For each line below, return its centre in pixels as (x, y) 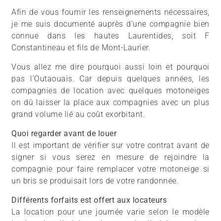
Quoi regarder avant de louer (64, 134)
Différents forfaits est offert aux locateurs (89, 200)
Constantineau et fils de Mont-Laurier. (81, 48)
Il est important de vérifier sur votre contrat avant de (110, 146)
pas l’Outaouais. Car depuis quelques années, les (110, 79)
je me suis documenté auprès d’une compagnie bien (110, 24)
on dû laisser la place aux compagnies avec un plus (110, 103)
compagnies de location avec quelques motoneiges (110, 91)
